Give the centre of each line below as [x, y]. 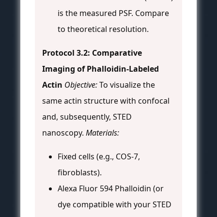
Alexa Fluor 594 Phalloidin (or [111, 189]
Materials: [102, 133]
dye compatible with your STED [115, 205]
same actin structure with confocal [106, 101]
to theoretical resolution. [103, 29]
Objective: [81, 85]
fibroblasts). [80, 173]
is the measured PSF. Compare [113, 13]
